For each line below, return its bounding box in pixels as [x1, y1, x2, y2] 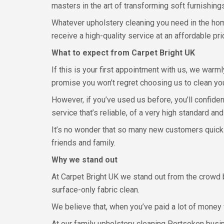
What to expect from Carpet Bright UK [51, 48, 195, 57]
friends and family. [51, 138, 115, 147]
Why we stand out [51, 155, 117, 164]
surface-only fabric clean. [51, 185, 139, 194]
